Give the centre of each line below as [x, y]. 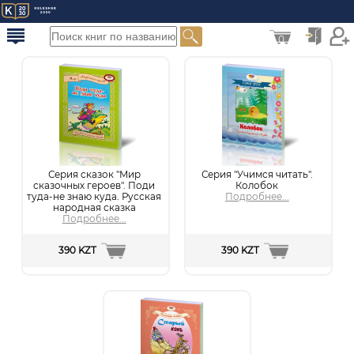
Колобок [257, 186]
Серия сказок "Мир [94, 175]
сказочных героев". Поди [94, 186]
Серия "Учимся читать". [257, 175]
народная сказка [94, 208]
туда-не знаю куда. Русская [94, 197]
